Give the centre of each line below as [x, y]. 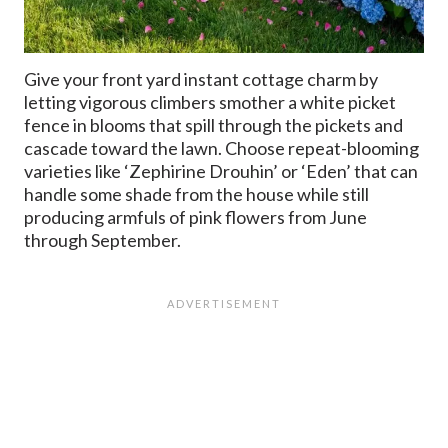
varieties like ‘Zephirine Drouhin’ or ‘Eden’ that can [221, 170]
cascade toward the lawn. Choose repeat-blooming [221, 147]
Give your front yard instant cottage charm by [201, 78]
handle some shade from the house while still [196, 193]
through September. [102, 239]
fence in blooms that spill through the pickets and [213, 124]
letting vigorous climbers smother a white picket [210, 101]
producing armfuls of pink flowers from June [195, 216]
